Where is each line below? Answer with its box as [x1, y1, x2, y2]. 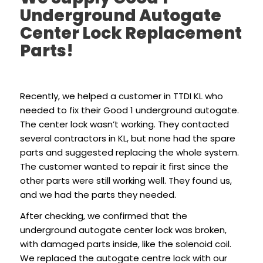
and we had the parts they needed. [19, 188, 176, 201]
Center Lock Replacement [19, 22, 242, 45]
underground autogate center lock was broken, [19, 224, 227, 237]
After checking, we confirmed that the [19, 210, 187, 222]
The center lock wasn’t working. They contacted [19, 117, 229, 130]
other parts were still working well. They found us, [19, 174, 232, 187]
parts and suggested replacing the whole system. [19, 146, 239, 159]
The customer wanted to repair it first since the [19, 160, 228, 173]
